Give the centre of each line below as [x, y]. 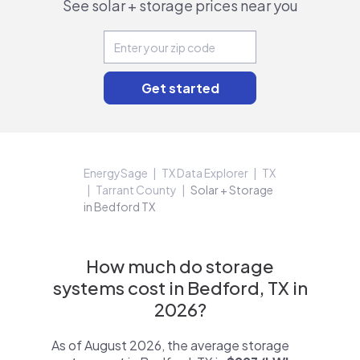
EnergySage [116, 173]
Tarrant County [136, 190]
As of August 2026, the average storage [170, 345]
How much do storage [180, 266]
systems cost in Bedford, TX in [180, 288]
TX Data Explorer [205, 173]
